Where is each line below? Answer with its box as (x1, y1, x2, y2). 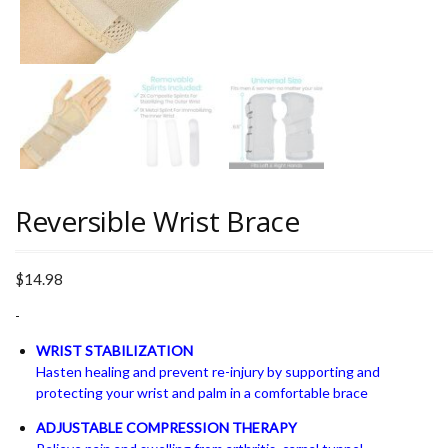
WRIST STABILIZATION (36, 341, 193, 359)
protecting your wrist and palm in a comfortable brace (36, 383, 368, 401)
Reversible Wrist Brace (15, 201, 300, 240)
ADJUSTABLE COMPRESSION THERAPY (36, 418, 297, 436)
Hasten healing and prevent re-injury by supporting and (36, 362, 380, 380)
